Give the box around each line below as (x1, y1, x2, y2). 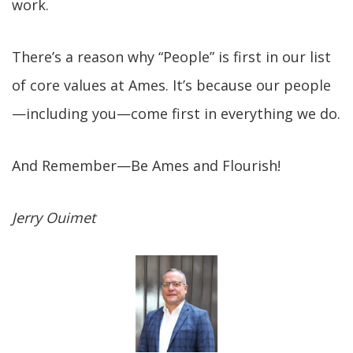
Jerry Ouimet (12, 208, 95, 227)
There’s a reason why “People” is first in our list (12, 47, 331, 66)
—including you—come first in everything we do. (12, 104, 340, 123)
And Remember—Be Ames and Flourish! (12, 156, 281, 175)
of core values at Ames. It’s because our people (12, 76, 331, 95)
